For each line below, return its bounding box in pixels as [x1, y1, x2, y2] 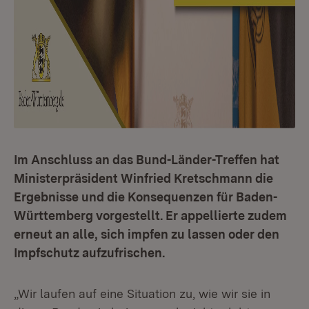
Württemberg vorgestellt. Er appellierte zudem [14, 208, 287, 223]
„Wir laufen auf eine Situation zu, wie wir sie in [14, 286, 270, 301]
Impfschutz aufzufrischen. [14, 246, 165, 260]
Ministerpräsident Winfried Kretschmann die [14, 171, 273, 186]
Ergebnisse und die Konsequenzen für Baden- [14, 190, 277, 204]
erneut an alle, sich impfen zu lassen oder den [14, 227, 279, 241]
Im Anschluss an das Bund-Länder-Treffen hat [14, 152, 279, 167]
